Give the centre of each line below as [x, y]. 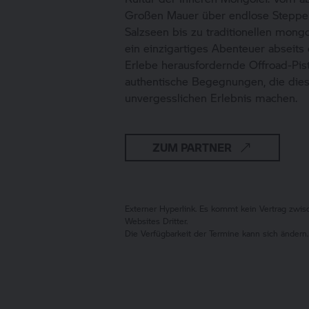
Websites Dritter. [157, 221]
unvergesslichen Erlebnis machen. [211, 98]
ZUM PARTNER [192, 147]
